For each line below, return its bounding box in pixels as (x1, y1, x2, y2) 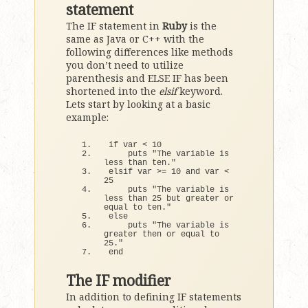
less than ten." (104, 158, 176, 168)
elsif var (109, 167, 157, 177)
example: (66, 111, 109, 124)
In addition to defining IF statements (66, 290, 241, 303)
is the (187, 19, 217, 32)
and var (181, 167, 224, 177)
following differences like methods (66, 45, 233, 58)
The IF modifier (66, 271, 171, 290)
